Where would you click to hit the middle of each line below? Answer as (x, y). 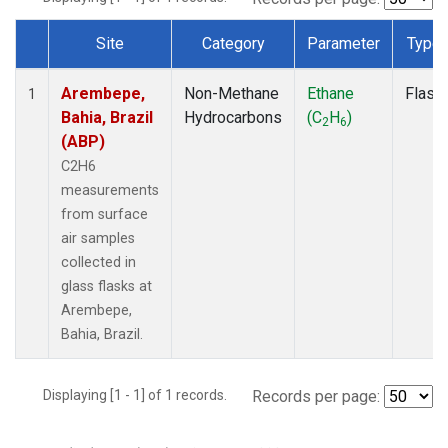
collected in (98, 262)
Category (233, 43)
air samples (98, 238)
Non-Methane (231, 93)
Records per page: (316, 396)
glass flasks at (106, 286)
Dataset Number (88, 66)
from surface (104, 214)
